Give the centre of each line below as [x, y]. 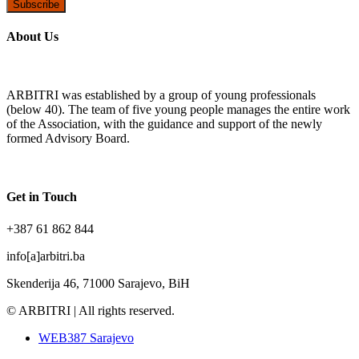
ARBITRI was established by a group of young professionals [161, 95]
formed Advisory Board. [68, 139]
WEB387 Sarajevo [86, 337]
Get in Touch [42, 197]
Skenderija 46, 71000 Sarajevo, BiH [98, 283]
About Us [32, 36]
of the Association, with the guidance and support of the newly [164, 124]
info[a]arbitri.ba [46, 256]
